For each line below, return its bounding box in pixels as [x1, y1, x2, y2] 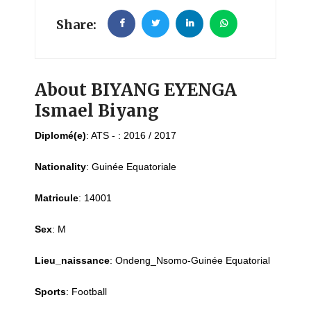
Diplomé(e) [35, 130, 86, 142]
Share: [56, 17, 96, 33]
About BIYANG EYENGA [35, 79, 237, 101]
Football [72, 286, 107, 298]
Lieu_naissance [35, 255, 110, 267]
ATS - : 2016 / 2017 [91, 130, 176, 142]
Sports [35, 286, 66, 298]
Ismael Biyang [35, 100, 159, 122]
